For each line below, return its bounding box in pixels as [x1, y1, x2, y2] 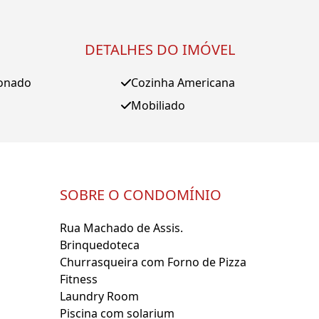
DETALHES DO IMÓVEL [84, 40, 235, 59]
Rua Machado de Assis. [60, 220, 183, 236]
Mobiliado [131, 98, 185, 113]
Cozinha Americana [131, 75, 235, 90]
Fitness [60, 271, 98, 287]
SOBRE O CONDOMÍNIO [60, 185, 221, 204]
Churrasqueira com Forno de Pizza [60, 254, 246, 270]
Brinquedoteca [60, 237, 140, 253]
